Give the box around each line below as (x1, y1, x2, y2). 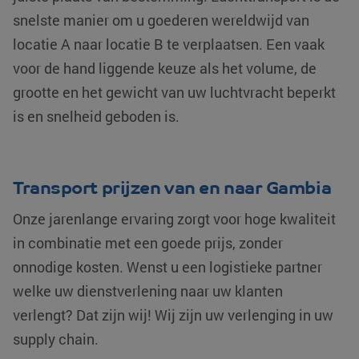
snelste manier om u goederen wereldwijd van (13, 10, 309, 30)
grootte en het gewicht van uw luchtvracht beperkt (13, 83, 336, 103)
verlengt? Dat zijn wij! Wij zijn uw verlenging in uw (13, 305, 333, 325)
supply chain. (13, 329, 99, 349)
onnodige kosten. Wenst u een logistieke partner (13, 257, 322, 277)
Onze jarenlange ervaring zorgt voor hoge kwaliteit (13, 209, 336, 229)
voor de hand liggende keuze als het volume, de (13, 58, 317, 79)
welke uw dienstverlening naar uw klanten (13, 281, 283, 301)
